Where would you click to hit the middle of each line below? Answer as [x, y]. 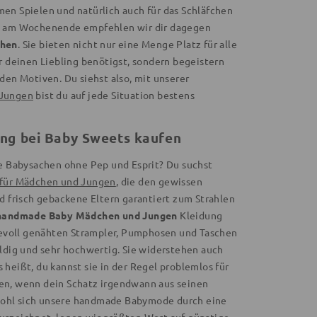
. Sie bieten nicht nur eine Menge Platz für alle [127, 44]
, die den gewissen [159, 181]
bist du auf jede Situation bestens [114, 94]
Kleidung [200, 215]
